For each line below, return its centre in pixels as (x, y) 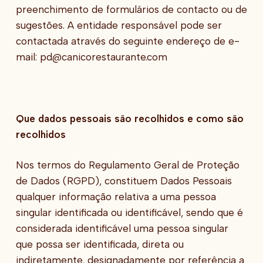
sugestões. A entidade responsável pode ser (119, 25)
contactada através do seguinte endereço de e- (127, 41)
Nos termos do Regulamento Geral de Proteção (127, 165)
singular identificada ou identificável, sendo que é (129, 213)
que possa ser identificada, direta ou (100, 245)
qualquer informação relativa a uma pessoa (116, 197)
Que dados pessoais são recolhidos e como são (129, 118)
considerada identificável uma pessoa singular (122, 229)
